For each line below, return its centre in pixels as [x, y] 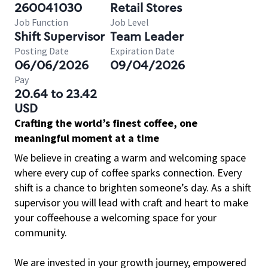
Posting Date [42, 51]
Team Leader [147, 36]
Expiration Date [142, 51]
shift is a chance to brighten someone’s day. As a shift [133, 188]
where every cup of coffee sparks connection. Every [128, 173]
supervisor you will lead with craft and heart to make [131, 202]
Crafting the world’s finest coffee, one [106, 123]
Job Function [41, 22]
